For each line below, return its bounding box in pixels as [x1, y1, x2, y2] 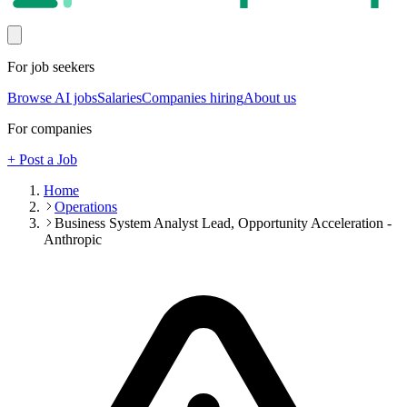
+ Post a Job [7, 152, 77, 168]
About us [243, 90, 296, 106]
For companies [7, 121, 92, 137]
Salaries [97, 90, 142, 106]
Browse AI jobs [7, 90, 97, 106]
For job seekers [7, 59, 94, 75]
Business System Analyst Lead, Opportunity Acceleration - [55, 215, 392, 232]
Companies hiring [142, 90, 243, 106]
